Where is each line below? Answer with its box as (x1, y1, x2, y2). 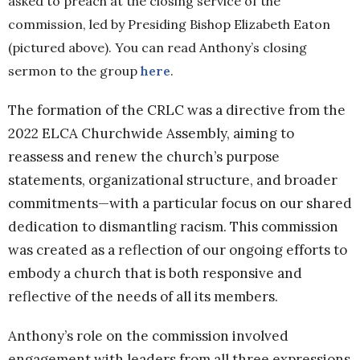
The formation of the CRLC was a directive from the (8, 100, 346, 119)
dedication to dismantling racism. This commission (8, 217, 338, 235)
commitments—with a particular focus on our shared (8, 194, 352, 212)
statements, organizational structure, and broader (8, 170, 337, 189)
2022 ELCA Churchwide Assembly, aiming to (8, 124, 294, 142)
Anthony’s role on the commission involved (8, 326, 288, 345)
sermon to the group (8, 62, 141, 79)
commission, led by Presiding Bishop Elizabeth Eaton (8, 15, 330, 32)
